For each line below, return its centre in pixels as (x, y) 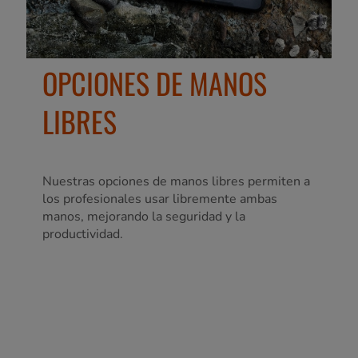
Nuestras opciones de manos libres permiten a (176, 182)
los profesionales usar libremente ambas (160, 199)
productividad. (83, 235)
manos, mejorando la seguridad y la (144, 217)
